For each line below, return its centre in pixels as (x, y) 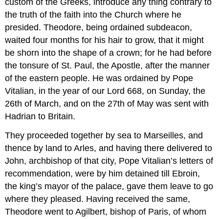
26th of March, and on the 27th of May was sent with (107, 103)
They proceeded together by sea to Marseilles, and (104, 135)
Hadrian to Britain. (40, 116)
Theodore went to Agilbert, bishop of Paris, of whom (106, 211)
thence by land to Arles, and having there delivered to (109, 148)
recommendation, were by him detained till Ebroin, (103, 173)
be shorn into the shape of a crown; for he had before (109, 53)
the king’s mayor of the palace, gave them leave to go (109, 186)
